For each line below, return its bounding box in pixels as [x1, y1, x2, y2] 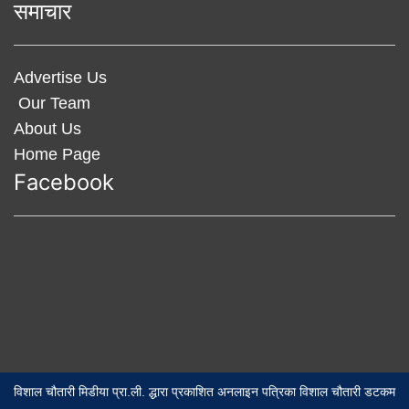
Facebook [14, 169, 114, 196]
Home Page [14, 145, 100, 164]
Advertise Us [14, 68, 107, 88]
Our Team [14, 94, 90, 113]
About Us [14, 120, 81, 139]
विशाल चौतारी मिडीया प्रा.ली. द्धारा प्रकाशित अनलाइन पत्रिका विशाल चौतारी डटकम [14, 384, 395, 400]
